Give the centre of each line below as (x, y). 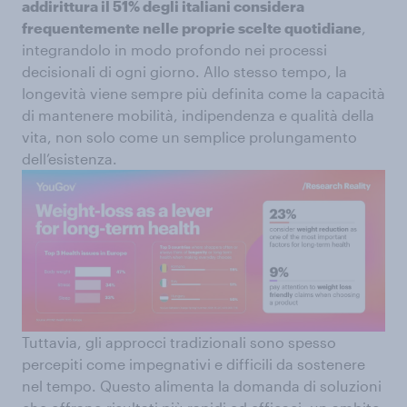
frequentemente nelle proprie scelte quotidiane (192, 28)
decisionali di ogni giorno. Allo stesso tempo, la (184, 72)
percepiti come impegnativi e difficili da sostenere (194, 364)
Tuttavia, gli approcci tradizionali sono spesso (179, 342)
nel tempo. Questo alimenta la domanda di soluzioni (202, 386)
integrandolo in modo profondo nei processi (174, 50)
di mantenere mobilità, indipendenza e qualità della (198, 115)
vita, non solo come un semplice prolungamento (189, 137)
